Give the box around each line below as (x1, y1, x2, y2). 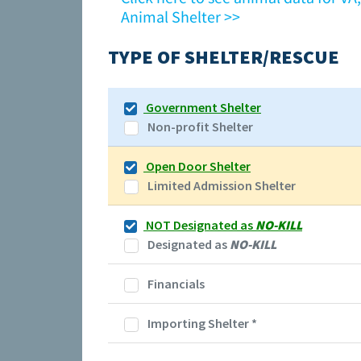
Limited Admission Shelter (145, 177, 296, 194)
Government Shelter (143, 99, 261, 116)
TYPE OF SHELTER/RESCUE (108, 44, 339, 70)
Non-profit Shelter (145, 118, 253, 135)
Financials (145, 276, 205, 293)
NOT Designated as (143, 217, 255, 234)
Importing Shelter (145, 315, 251, 332)
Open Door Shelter (143, 158, 251, 175)
